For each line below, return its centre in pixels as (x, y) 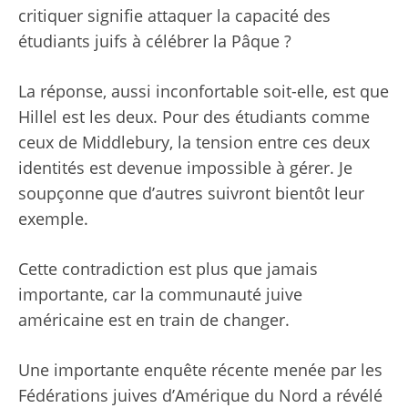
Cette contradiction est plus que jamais (168, 269)
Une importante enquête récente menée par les (200, 370)
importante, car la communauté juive (160, 295)
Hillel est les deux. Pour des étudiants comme (194, 117)
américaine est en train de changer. (154, 320)
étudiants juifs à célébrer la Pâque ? (155, 41)
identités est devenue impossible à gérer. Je (185, 168)
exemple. (53, 219)
